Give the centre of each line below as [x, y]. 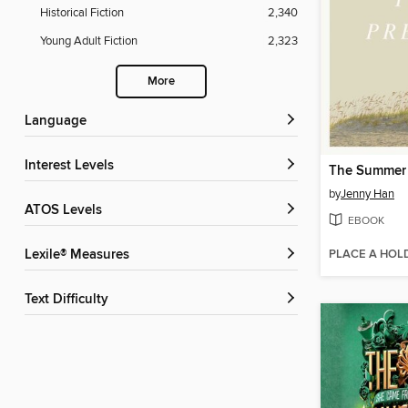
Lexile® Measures [81, 255]
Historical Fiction [82, 13]
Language [59, 122]
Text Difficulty [70, 300]
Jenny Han [367, 194]
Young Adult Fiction [89, 41]
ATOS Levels [67, 211]
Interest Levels [71, 166]
